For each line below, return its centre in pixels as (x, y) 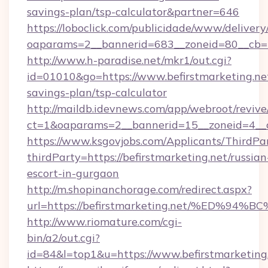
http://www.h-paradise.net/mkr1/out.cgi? (129, 60)
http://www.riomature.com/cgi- (104, 222)
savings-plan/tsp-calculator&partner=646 (133, 12)
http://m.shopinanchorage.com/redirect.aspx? (139, 189)
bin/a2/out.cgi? (63, 238)
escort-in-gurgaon (73, 173)
